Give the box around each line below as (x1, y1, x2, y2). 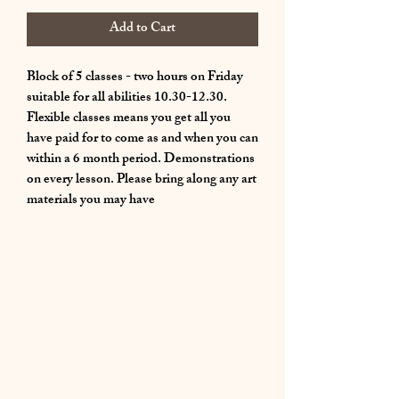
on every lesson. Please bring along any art (27, 168, 256, 193)
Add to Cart (110, 17, 175, 42)
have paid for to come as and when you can (27, 127, 258, 152)
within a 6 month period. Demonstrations (27, 148, 255, 173)
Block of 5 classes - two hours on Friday (27, 66, 243, 91)
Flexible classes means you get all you (27, 107, 231, 132)
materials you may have (27, 189, 155, 214)
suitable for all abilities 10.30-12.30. (27, 86, 227, 111)
